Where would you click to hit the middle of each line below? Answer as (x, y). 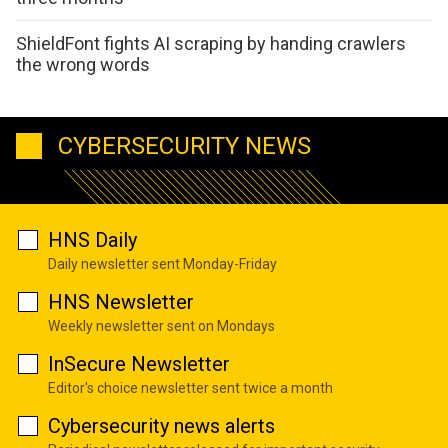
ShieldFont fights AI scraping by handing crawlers (211, 44)
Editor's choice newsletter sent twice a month (190, 387)
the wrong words (83, 65)
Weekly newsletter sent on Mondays (161, 325)
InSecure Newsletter (139, 363)
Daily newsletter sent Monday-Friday (162, 263)
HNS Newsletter (121, 301)
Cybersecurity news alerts (161, 425)
